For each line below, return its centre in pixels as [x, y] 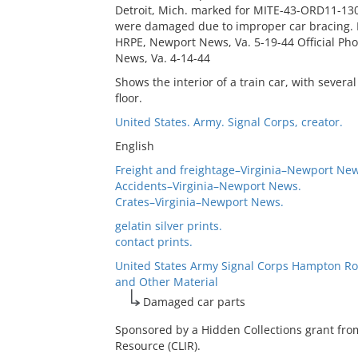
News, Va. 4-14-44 [162, 58]
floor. [128, 98]
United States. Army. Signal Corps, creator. [229, 122]
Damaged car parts [194, 302]
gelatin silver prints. [168, 226]
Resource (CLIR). [157, 346]
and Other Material [166, 282]
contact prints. [153, 242]
